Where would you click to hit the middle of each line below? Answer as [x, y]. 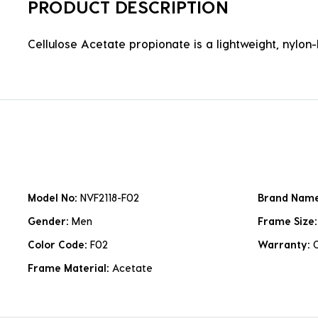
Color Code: [59, 245]
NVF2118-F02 [110, 198]
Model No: [54, 198]
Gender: [50, 221]
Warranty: [285, 245]
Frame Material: [70, 268]
